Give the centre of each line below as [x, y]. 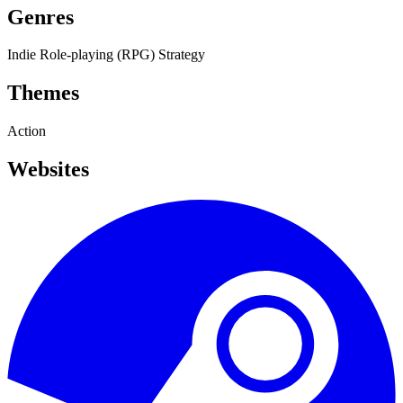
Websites [48, 170]
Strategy [182, 55]
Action [27, 131]
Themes [43, 93]
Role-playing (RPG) [99, 55]
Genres [40, 17]
